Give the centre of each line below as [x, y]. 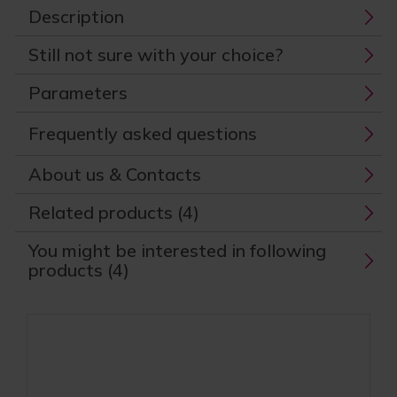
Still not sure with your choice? [156, 55]
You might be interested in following [178, 251]
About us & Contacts [115, 175]
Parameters [78, 93]
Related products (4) [114, 213]
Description [77, 17]
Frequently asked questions [143, 134]
